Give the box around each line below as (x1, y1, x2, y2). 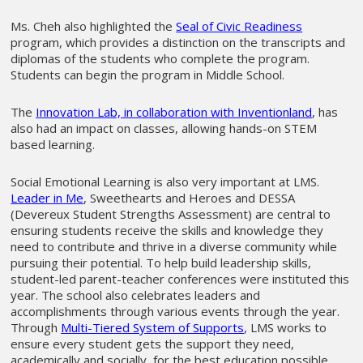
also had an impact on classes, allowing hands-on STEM (11, 119, 318, 136)
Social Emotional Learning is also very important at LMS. (11, 173, 320, 190)
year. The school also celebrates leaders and (11, 287, 261, 304)
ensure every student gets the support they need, (11, 335, 295, 352)
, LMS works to (244, 319, 327, 336)
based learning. (11, 135, 96, 152)
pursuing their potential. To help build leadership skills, (11, 254, 312, 271)
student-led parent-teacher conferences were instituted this (11, 271, 350, 288)
